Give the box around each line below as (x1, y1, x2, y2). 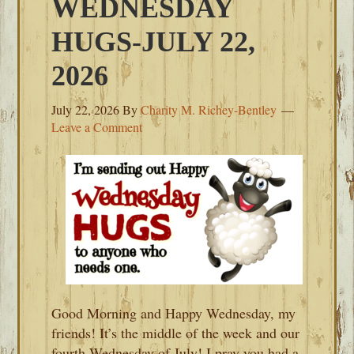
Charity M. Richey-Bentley (141, 101, 277, 118)
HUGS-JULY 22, (51, 26, 256, 58)
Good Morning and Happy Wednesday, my (51, 303, 296, 322)
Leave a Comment (51, 119, 143, 135)
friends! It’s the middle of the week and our (51, 323, 300, 342)
